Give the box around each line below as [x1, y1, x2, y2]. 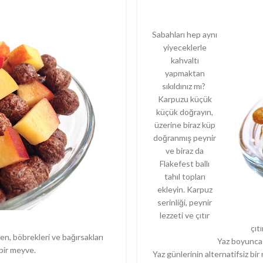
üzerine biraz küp [154, 120, 215, 130]
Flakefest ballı [160, 159, 210, 168]
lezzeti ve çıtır [160, 210, 210, 220]
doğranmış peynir [153, 133, 216, 143]
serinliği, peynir [157, 197, 212, 207]
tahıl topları [164, 171, 205, 181]
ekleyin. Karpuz [157, 184, 213, 194]
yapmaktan [164, 68, 205, 78]
